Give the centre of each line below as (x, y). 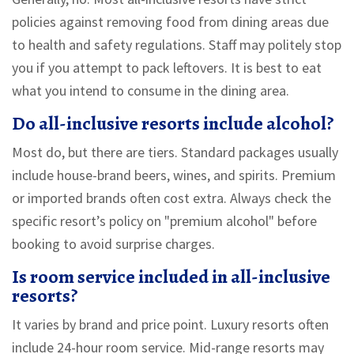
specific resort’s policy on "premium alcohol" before (164, 221)
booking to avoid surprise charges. (113, 244)
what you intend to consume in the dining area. (151, 91)
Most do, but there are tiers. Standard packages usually (175, 153)
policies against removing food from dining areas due (170, 22)
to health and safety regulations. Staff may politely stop (177, 45)
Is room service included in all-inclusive (171, 277)
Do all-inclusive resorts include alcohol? (173, 124)
